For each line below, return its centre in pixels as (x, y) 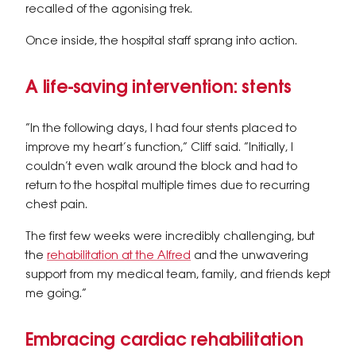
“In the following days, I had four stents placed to (161, 129)
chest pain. (56, 205)
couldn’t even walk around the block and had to (161, 167)
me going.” (56, 294)
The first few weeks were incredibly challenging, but (170, 237)
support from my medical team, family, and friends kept (178, 275)
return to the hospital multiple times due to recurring (168, 186)
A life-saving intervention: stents (159, 88)
